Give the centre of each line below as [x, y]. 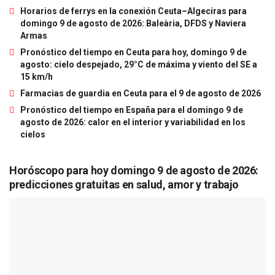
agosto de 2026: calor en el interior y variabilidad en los [133, 122]
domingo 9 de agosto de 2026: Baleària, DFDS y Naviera [133, 23]
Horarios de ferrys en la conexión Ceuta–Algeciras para [134, 11]
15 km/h [37, 76]
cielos [33, 134]
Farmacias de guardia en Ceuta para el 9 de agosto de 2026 [141, 93]
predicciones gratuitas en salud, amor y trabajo [124, 184]
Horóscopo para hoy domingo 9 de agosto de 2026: [134, 170]
